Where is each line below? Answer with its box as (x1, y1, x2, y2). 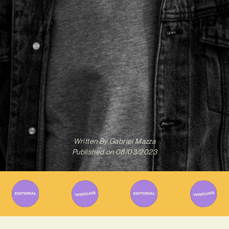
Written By (73, 137, 108, 146)
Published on (72, 148, 114, 156)
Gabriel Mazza (107, 137, 156, 146)
